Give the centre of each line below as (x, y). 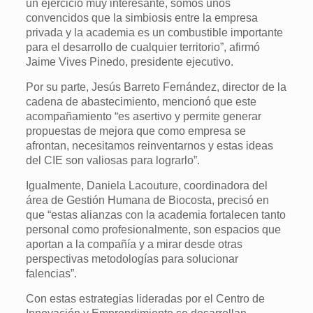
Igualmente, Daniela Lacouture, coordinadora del (147, 185)
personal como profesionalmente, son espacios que (154, 230)
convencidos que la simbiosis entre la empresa (142, 18)
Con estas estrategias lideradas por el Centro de (146, 299)
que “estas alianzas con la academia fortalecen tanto (156, 215)
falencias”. (52, 274)
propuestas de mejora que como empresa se (136, 131)
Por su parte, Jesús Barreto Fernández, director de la (156, 87)
